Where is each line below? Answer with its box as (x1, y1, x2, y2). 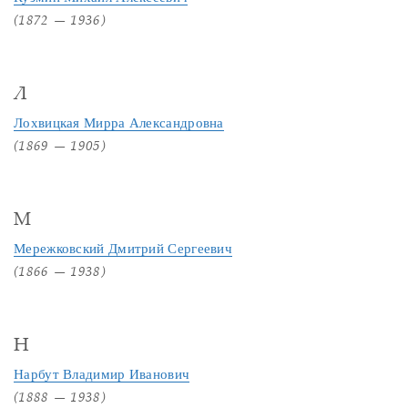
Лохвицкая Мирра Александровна (14, 116, 224, 130)
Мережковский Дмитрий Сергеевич (14, 241, 232, 256)
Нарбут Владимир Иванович (14, 367, 190, 382)
